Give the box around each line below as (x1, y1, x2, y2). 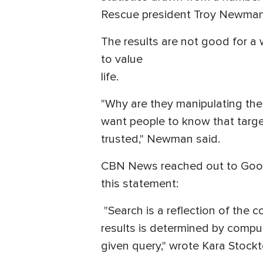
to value (101, 52, 143, 67)
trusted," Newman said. (101, 132, 220, 147)
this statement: (101, 177, 178, 191)
